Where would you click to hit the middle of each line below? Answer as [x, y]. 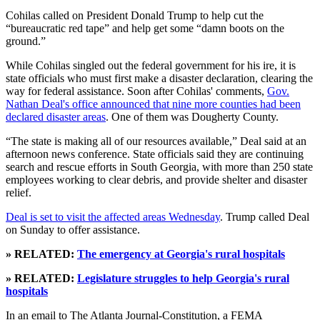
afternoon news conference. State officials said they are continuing [155, 154]
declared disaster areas [56, 117]
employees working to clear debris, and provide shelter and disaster [156, 180]
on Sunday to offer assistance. [73, 230]
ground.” [26, 41]
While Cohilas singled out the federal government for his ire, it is [151, 66]
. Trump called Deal [265, 217]
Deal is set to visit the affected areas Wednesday [113, 217]
